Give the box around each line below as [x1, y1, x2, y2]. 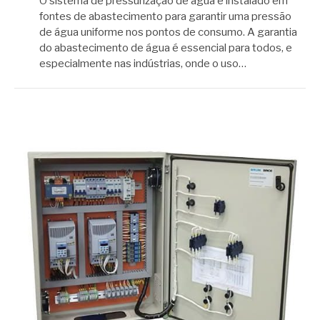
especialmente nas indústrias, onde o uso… [39, 57, 246, 71]
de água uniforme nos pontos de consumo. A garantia [39, 26, 297, 39]
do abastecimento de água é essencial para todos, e [39, 41, 292, 55]
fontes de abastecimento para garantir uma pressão [39, 10, 291, 24]
